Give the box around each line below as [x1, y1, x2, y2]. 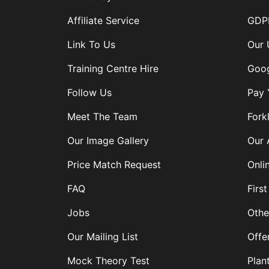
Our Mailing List [67, 231, 138, 243]
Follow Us [67, 86, 112, 99]
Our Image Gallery [67, 134, 149, 147]
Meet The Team [67, 110, 138, 123]
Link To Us [67, 38, 115, 51]
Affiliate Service [67, 14, 139, 27]
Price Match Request [67, 159, 161, 171]
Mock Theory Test [67, 255, 150, 267]
